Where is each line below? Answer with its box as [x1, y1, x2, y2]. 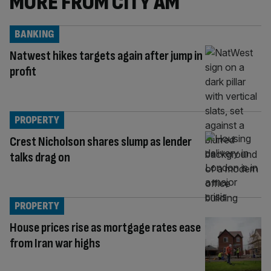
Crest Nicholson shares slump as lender [10, 133, 192, 150]
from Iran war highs [10, 235, 100, 252]
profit [10, 64, 36, 80]
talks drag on [10, 149, 72, 166]
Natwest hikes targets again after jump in [10, 48, 203, 64]
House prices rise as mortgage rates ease [10, 219, 201, 236]
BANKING [15, 28, 54, 41]
